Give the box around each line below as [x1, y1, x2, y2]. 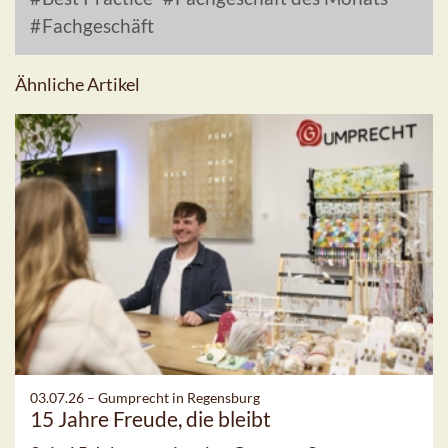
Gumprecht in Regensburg [98, 388, 260, 406]
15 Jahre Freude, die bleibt [30, 405, 271, 431]
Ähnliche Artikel [15, 72, 140, 95]
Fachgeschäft [38, 13, 154, 37]
